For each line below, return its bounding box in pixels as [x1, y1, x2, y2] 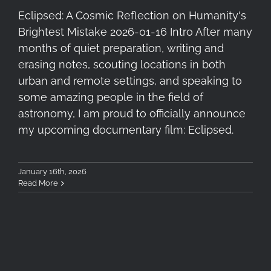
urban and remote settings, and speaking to [18, 74, 242, 88]
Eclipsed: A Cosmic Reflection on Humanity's [18, 9, 246, 22]
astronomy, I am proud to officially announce [18, 107, 246, 120]
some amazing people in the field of [18, 91, 203, 104]
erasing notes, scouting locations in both [18, 58, 226, 71]
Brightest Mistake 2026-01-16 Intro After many [18, 25, 252, 39]
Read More [18, 178, 58, 188]
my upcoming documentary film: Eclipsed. [18, 123, 233, 137]
